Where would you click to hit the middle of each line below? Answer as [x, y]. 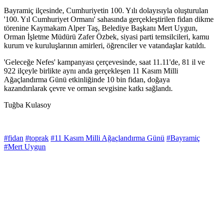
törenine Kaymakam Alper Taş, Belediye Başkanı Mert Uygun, [101, 28]
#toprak [37, 138]
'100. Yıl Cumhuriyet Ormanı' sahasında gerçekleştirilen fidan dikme [109, 19]
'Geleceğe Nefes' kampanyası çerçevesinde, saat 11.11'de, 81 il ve [104, 62]
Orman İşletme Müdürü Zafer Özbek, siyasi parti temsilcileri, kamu [107, 37]
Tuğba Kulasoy [27, 105]
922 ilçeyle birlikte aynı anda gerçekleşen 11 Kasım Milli [91, 71]
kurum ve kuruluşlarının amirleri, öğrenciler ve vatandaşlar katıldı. [105, 46]
